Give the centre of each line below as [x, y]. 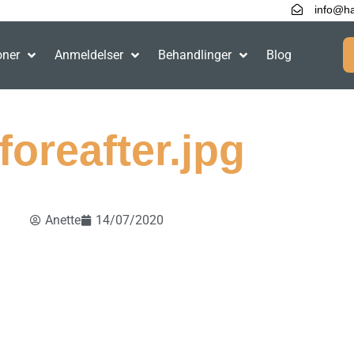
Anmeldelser [89, 55]
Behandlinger [195, 55]
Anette [62, 220]
